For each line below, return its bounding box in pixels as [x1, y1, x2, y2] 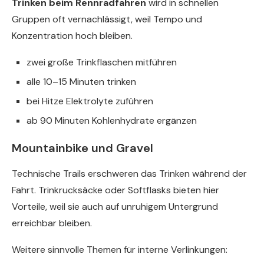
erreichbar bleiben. [12, 217, 92, 230]
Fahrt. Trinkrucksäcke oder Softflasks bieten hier [12, 184, 219, 197]
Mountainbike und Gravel [12, 140, 153, 156]
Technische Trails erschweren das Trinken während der [12, 167, 247, 180]
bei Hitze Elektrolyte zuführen [27, 95, 153, 108]
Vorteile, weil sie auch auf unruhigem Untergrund [12, 200, 218, 213]
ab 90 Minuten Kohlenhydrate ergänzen [27, 114, 197, 127]
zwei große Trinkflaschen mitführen [27, 56, 177, 69]
